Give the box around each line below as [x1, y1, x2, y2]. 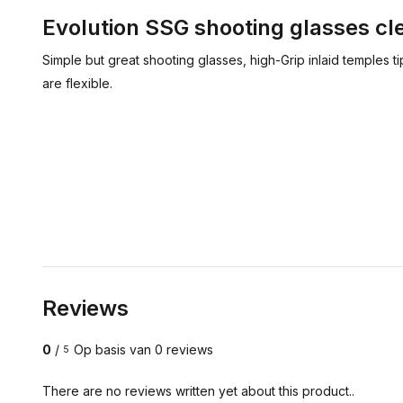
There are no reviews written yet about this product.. [42, 383, 354, 399]
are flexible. [42, 76, 112, 91]
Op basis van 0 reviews [74, 342, 213, 357]
